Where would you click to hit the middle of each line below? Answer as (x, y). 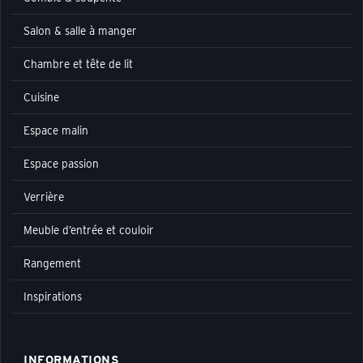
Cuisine (41, 97)
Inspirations (53, 296)
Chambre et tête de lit (78, 64)
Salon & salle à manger (80, 30)
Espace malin (56, 130)
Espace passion (61, 163)
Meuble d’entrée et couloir (89, 230)
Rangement (52, 263)
